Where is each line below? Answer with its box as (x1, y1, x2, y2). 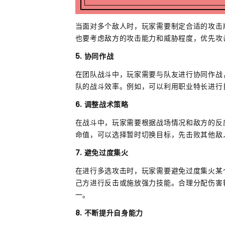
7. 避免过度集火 (75, 148, 129, 158)
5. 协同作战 (75, 51, 114, 62)
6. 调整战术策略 (75, 99, 129, 110)
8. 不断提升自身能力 (75, 208, 144, 218)
